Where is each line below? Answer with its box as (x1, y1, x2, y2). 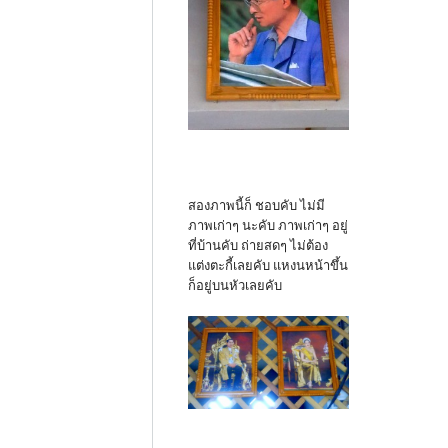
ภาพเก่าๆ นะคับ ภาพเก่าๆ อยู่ (188, 217, 348, 235)
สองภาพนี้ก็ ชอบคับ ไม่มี (188, 197, 325, 215)
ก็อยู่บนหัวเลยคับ (188, 277, 282, 295)
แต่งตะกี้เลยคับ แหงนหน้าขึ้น (188, 257, 348, 275)
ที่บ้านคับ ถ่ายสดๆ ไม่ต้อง (188, 237, 328, 255)
